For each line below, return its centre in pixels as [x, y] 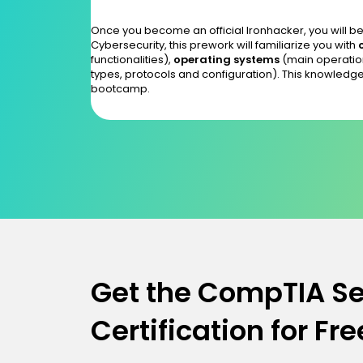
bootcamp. [120, 88]
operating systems [228, 59]
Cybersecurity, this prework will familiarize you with [224, 45]
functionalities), [132, 59]
